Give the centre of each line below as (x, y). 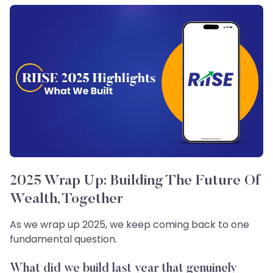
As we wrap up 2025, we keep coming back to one (129, 224)
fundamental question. (63, 239)
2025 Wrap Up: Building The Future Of (135, 181)
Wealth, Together (66, 199)
